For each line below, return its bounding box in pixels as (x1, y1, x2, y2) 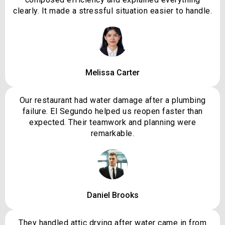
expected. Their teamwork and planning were (29, 118, 196, 128)
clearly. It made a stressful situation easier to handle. (13, 6, 212, 16)
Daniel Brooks (86, 190, 139, 200)
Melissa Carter (85, 68, 140, 78)
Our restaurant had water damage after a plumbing (19, 95, 206, 105)
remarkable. (90, 129, 135, 139)
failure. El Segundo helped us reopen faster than (22, 106, 203, 117)
